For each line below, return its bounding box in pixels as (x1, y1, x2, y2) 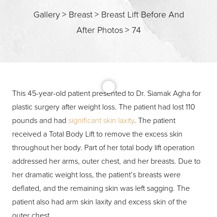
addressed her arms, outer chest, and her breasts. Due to (12, 155, 201, 167)
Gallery (33, 8, 60, 21)
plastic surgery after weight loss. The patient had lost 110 (12, 101, 195, 112)
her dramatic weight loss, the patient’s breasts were (12, 169, 181, 180)
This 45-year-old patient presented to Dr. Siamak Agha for (12, 88, 201, 99)
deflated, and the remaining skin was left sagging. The (12, 183, 190, 194)
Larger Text (31, 123, 61, 132)
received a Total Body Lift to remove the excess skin (12, 128, 183, 139)
